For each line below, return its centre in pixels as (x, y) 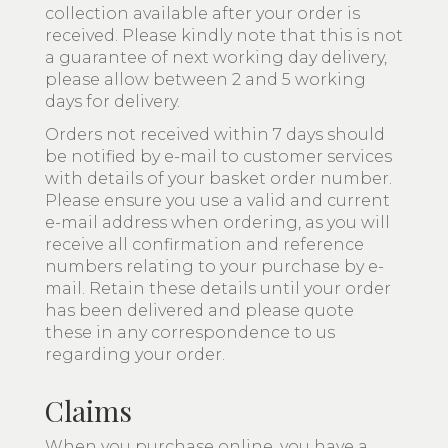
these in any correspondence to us (190, 332)
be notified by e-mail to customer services (218, 156)
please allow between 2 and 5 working (205, 79)
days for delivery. (112, 101)
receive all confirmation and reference (204, 244)
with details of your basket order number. (218, 178)
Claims (88, 410)
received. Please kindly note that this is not (224, 35)
